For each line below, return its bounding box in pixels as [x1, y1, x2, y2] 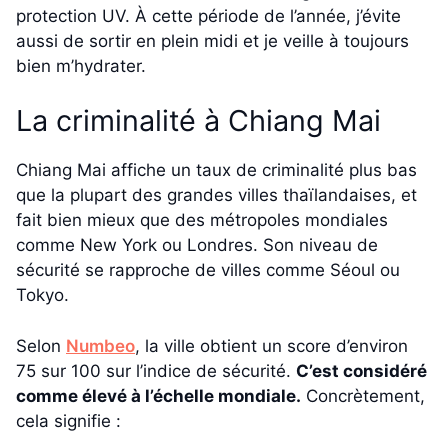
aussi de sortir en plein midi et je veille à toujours [16, 30, 409, 51]
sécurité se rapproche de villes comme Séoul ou [16, 260, 400, 281]
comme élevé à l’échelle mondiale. [16, 385, 301, 406]
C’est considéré [296, 360, 427, 381]
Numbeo [66, 335, 135, 356]
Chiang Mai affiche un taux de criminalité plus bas [16, 160, 417, 181]
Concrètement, [301, 385, 425, 406]
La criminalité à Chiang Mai [16, 103, 381, 139]
